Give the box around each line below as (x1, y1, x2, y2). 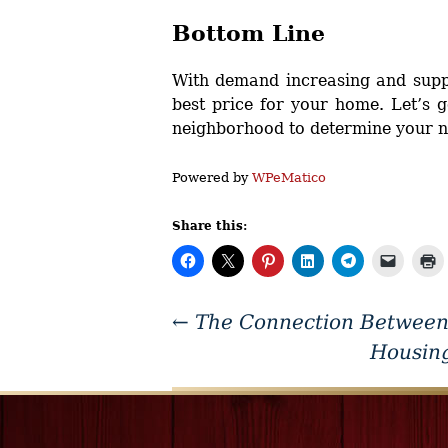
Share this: (172, 218, 247, 233)
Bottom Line (172, 19, 325, 46)
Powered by (172, 169, 252, 185)
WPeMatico (252, 169, 326, 185)
